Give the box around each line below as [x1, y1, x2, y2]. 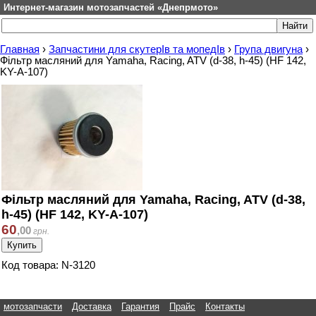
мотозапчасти [4, 301, 62, 312]
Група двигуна [234, 44, 303, 55]
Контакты [205, 301, 245, 312]
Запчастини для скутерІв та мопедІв [49, 44, 225, 55]
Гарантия [121, 301, 159, 312]
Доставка [72, 301, 111, 312]
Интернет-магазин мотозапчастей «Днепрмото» [4, 2, 218, 13]
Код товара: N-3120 [1, 260, 95, 271]
